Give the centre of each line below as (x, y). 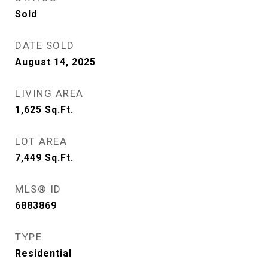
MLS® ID (38, 189)
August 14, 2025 (55, 62)
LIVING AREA (49, 93)
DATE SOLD (45, 45)
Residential (43, 253)
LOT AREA (41, 141)
